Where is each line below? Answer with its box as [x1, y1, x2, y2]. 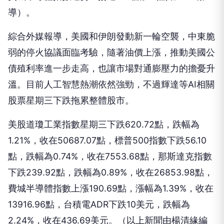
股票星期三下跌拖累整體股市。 [8, 95, 134, 105]
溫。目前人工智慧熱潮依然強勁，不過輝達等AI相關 [8, 79, 214, 89]
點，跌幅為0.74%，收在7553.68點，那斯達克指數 [8, 151, 212, 161]
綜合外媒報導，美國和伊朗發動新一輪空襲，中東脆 [8, 31, 215, 41]
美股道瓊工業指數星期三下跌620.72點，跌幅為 [8, 119, 199, 129]
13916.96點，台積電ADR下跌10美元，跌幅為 [8, 199, 190, 209]
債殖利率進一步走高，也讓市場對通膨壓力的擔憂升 [8, 63, 215, 73]
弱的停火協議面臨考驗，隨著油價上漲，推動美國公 [8, 47, 215, 57]
